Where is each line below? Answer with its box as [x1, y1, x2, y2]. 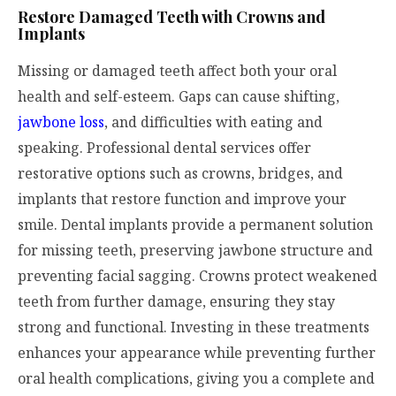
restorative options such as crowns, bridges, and [18, 163, 343, 183]
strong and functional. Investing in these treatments [18, 316, 369, 337]
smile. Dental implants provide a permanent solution [18, 214, 373, 234]
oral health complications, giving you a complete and [18, 368, 375, 388]
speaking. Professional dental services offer [18, 137, 311, 157]
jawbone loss [18, 111, 104, 132]
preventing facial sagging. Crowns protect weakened [18, 265, 377, 286]
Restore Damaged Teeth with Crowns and [18, 5, 325, 27]
